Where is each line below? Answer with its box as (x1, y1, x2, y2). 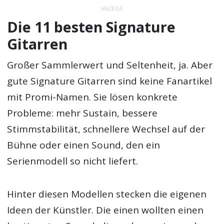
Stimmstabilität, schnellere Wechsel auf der (7, 122, 205, 136)
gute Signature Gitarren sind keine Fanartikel (7, 74, 212, 88)
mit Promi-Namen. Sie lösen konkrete (7, 90, 178, 104)
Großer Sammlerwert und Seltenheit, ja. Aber (7, 58, 213, 72)
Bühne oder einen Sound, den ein (7, 138, 160, 152)
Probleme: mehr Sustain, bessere (7, 106, 158, 120)
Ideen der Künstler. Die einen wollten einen (7, 203, 204, 217)
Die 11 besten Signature (7, 17, 176, 36)
